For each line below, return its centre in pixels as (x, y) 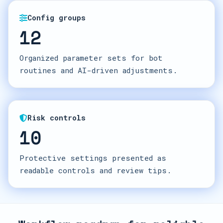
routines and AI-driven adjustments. (98, 70)
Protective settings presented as (93, 158)
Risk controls (56, 118)
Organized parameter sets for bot (91, 58)
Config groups (56, 18)
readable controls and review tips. (95, 170)
